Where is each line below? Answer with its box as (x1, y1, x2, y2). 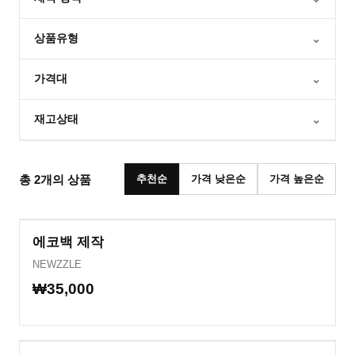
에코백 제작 (32, 235, 104, 250)
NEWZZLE (32, 258, 82, 270)
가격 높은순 (269, 173, 324, 185)
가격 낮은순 (191, 173, 246, 185)
